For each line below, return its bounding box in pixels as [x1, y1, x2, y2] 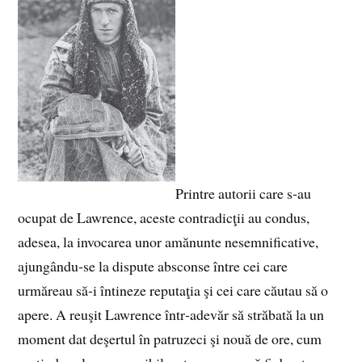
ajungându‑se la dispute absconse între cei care [18, 256, 288, 276]
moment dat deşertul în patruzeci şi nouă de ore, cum [18, 329, 322, 349]
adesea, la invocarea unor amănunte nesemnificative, [18, 232, 319, 252]
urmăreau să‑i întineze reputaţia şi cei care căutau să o [18, 280, 329, 301]
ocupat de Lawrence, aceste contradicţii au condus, [18, 208, 310, 228]
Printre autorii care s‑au [175, 183, 312, 204]
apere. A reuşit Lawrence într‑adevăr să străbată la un [18, 305, 325, 325]
